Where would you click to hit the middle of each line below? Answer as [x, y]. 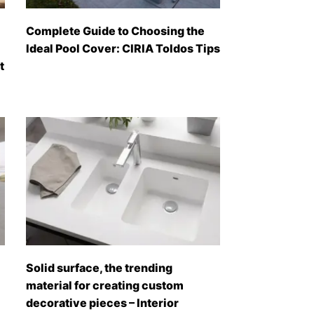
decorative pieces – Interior [102, 302]
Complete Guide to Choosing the [115, 30]
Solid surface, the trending [99, 267]
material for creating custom [104, 285]
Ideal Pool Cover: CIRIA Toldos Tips [123, 48]
